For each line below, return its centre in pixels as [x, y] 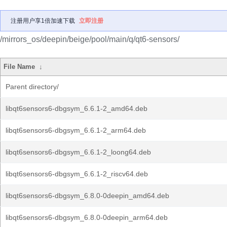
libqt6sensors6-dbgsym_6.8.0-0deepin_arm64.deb [87, 217]
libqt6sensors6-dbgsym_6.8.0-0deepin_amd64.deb [87, 196]
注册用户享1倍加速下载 [43, 21]
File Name [20, 67]
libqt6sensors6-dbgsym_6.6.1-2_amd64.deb [77, 108]
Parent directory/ [32, 87]
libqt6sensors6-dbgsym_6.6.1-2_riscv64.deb [77, 174]
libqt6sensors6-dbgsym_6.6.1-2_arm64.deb [76, 130]
